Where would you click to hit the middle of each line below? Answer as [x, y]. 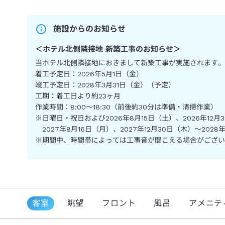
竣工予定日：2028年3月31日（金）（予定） [105, 85]
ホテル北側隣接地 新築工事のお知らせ [108, 49]
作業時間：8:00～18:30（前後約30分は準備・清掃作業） [126, 107]
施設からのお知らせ [89, 29]
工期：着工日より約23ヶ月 [78, 96]
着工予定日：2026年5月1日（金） [89, 74]
